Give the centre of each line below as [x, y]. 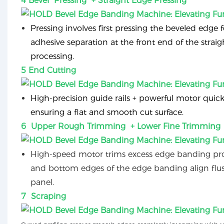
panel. [42, 182]
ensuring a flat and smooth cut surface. [107, 112]
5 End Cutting [48, 70]
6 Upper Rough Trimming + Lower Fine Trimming [120, 126]
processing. [52, 56]
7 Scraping [44, 196]
